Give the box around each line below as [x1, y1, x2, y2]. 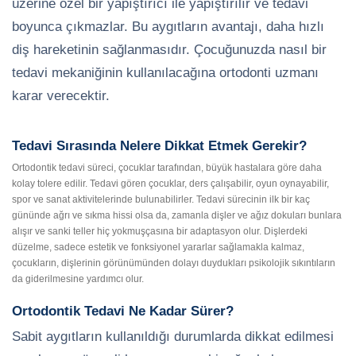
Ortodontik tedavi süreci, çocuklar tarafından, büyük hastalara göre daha [12, 162, 322, 173]
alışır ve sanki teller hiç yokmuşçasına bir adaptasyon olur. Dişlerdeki [12, 226, 308, 237]
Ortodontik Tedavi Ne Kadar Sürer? [12, 304, 234, 319]
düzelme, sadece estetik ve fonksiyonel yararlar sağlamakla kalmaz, [12, 242, 304, 253]
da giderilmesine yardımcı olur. [12, 273, 144, 284]
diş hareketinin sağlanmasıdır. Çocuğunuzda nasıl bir [12, 42, 327, 56]
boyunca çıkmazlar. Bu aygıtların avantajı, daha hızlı [12, 19, 324, 33]
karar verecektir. [12, 88, 110, 103]
